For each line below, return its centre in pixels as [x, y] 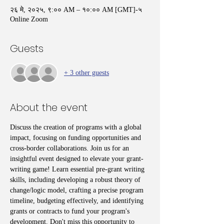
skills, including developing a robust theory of [76, 179]
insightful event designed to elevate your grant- [77, 158]
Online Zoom [29, 19]
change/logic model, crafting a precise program [78, 190]
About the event [49, 107]
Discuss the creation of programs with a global [77, 127]
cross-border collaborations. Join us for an [70, 148]
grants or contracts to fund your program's [71, 211]
